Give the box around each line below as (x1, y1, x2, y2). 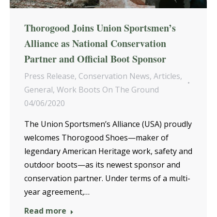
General (24, 84, 53, 95)
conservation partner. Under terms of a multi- (24, 173, 190, 184)
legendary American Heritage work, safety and (24, 146, 192, 157)
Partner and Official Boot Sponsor (24, 52, 166, 66)
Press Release (24, 71, 75, 82)
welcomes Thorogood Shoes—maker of (24, 132, 169, 143)
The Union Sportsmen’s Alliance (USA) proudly (24, 119, 192, 130)
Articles (154, 71, 180, 82)
